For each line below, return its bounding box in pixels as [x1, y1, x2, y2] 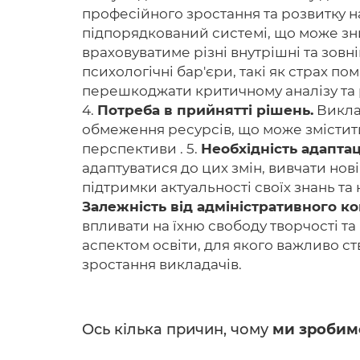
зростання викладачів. [82, 256, 242, 272]
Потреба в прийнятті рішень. [97, 102, 313, 118]
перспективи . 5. [82, 141, 201, 157]
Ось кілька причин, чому [82, 321, 272, 338]
